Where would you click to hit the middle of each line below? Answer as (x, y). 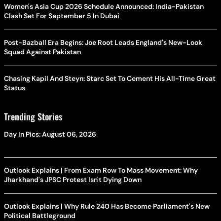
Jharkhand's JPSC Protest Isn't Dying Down (73, 179)
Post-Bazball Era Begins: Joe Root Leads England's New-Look (103, 42)
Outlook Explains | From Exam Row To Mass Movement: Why (101, 170)
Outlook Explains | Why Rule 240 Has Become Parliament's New (107, 206)
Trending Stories (33, 116)
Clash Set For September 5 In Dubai (62, 16)
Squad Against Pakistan (42, 52)
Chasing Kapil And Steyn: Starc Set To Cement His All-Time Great (110, 78)
